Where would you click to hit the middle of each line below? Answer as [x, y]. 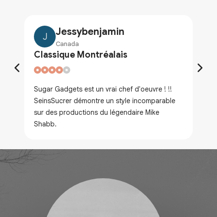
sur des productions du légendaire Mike [97, 113]
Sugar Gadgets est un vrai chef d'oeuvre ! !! [103, 89]
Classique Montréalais [81, 55]
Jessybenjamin [90, 32]
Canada [67, 44]
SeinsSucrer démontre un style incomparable [105, 101]
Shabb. [45, 124]
